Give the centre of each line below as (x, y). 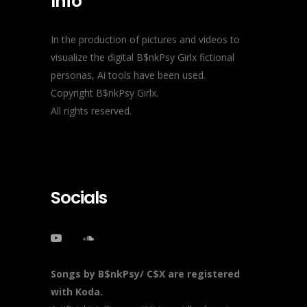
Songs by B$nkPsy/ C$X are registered (145, 274)
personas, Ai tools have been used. (128, 75)
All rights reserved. (91, 111)
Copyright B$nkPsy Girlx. (105, 93)
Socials (79, 198)
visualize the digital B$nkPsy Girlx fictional (143, 58)
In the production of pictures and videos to (145, 40)
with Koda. (77, 292)
